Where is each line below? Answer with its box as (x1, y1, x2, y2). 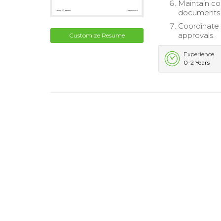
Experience (184, 50, 215, 58)
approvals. (178, 31, 215, 40)
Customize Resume (69, 31, 125, 39)
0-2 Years (184, 59, 210, 66)
